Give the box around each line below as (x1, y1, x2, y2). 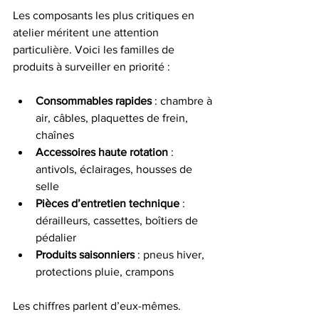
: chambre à (152, 95, 215, 107)
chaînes (36, 129, 74, 141)
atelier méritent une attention (13, 26, 162, 38)
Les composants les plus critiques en (13, 9, 197, 21)
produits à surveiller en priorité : (13, 61, 170, 73)
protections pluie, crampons (36, 266, 174, 278)
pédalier (36, 231, 76, 244)
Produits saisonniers (36, 249, 135, 261)
